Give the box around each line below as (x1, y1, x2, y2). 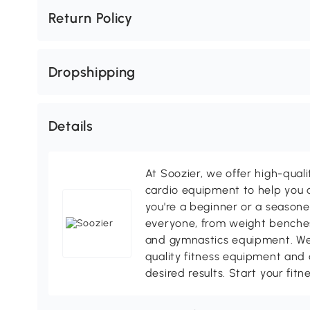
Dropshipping (48, 64, 136, 81)
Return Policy (48, 10, 133, 27)
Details (48, 118, 93, 135)
